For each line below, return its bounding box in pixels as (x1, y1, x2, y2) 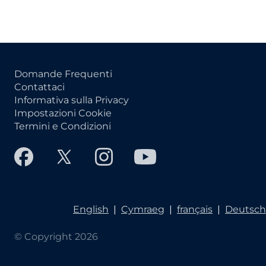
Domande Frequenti (14, 68, 112, 80)
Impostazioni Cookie (14, 107, 112, 119)
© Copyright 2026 (14, 231, 98, 243)
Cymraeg (121, 204, 164, 216)
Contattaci (14, 81, 65, 93)
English (73, 204, 109, 216)
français (177, 204, 213, 216)
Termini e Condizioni (14, 121, 111, 132)
